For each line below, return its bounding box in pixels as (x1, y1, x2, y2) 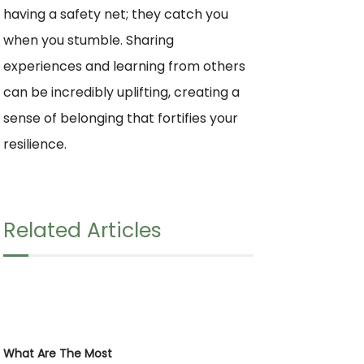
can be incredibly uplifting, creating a (3, 82, 240, 102)
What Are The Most (3, 344, 112, 362)
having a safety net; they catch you (3, 4, 228, 24)
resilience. (3, 134, 67, 154)
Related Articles (3, 215, 162, 245)
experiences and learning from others (3, 56, 245, 76)
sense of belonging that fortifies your (3, 108, 238, 128)
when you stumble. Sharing (3, 30, 174, 50)
